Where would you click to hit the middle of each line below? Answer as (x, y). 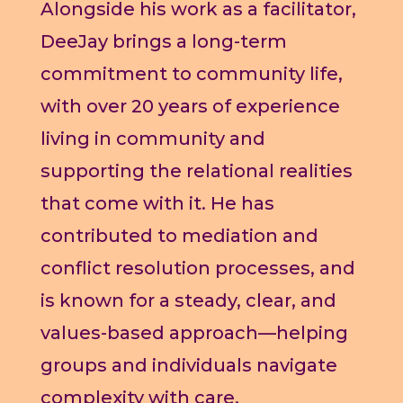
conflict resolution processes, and (197, 269)
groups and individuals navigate (188, 366)
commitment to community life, (191, 74)
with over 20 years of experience (190, 107)
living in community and (152, 139)
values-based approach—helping (194, 333)
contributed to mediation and (179, 236)
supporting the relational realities (196, 171)
